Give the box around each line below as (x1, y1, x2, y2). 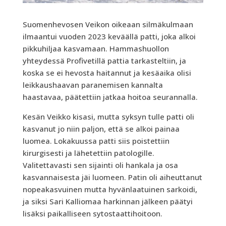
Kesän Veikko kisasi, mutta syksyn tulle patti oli (22, 111, 194, 122)
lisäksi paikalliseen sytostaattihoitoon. (22, 208, 162, 218)
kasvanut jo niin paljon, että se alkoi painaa (22, 123, 180, 134)
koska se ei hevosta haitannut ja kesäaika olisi (22, 67, 191, 78)
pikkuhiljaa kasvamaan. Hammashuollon (22, 43, 169, 53)
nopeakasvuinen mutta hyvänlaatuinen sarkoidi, (22, 184, 197, 194)
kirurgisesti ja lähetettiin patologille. (22, 147, 154, 158)
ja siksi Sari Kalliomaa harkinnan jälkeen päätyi (22, 196, 193, 206)
